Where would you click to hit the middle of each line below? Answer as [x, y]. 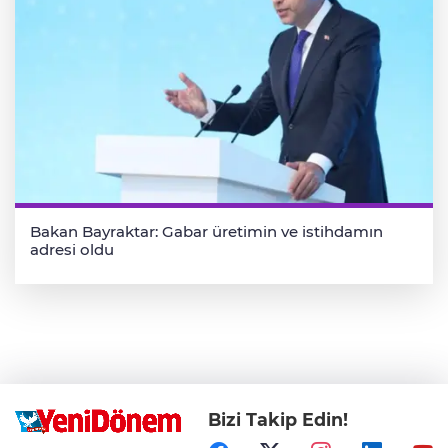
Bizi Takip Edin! [278, 419]
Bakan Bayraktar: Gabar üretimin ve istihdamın [206, 231]
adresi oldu [72, 249]
